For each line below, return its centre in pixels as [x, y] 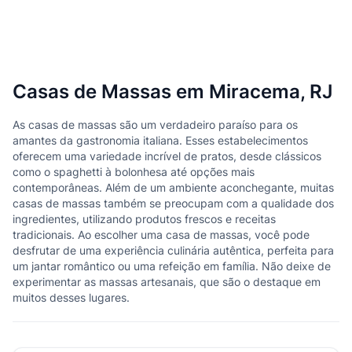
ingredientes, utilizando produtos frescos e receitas [144, 219]
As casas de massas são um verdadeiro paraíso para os [155, 125]
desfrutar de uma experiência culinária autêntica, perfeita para [173, 250]
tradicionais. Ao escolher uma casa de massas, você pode [161, 235]
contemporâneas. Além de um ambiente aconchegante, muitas [173, 187]
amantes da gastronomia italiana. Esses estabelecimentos [160, 140]
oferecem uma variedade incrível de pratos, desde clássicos [167, 156]
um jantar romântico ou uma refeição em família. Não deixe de [172, 266]
